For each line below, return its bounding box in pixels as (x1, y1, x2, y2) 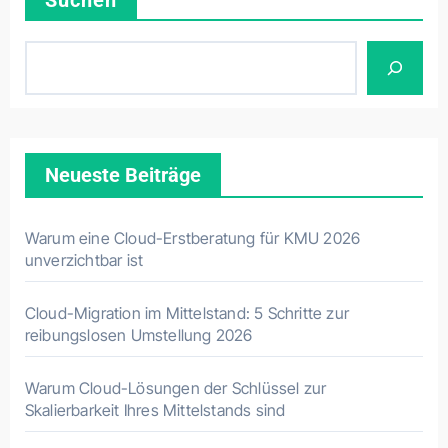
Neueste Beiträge (44, 163, 201, 187)
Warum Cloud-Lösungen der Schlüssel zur (24, 378, 327, 398)
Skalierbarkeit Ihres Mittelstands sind (24, 400, 286, 420)
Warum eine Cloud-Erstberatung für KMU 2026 (24, 228, 361, 248)
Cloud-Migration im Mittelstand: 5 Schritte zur (24, 303, 349, 323)
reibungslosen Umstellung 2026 (24, 325, 253, 345)
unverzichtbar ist (24, 250, 144, 270)
